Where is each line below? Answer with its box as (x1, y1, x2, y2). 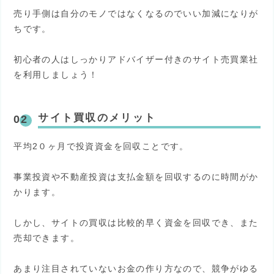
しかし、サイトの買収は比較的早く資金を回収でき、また (13, 218, 259, 228)
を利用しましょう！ (13, 69, 98, 80)
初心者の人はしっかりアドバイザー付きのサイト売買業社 (13, 54, 259, 64)
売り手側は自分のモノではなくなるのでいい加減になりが (13, 8, 259, 18)
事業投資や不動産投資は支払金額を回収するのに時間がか (13, 172, 259, 182)
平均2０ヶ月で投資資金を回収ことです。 (13, 141, 189, 151)
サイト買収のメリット (38, 111, 157, 124)
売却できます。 (13, 233, 80, 243)
